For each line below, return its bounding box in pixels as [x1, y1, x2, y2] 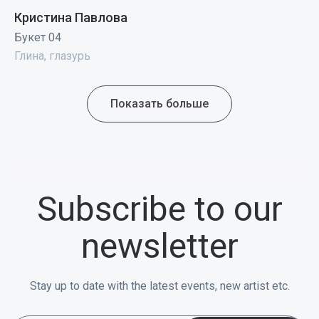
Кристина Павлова [14, 10, 127, 26]
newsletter [80, 226, 239, 267]
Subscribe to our [36, 189, 283, 230]
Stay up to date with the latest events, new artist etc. [29, 279, 290, 293]
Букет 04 [14, 31, 61, 45]
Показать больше [110, 97, 209, 111]
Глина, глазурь [14, 49, 90, 63]
